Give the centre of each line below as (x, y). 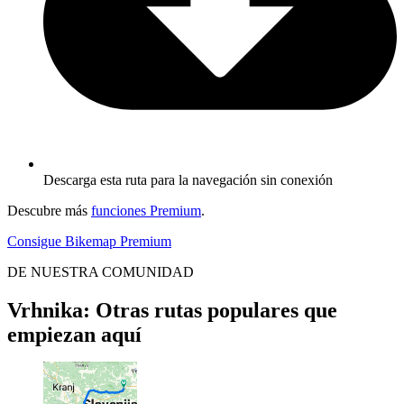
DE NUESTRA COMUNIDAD (101, 272)
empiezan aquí (74, 335)
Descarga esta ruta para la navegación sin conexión (188, 180)
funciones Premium (146, 211)
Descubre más (49, 211)
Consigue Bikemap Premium (89, 242)
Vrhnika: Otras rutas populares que (172, 311)
